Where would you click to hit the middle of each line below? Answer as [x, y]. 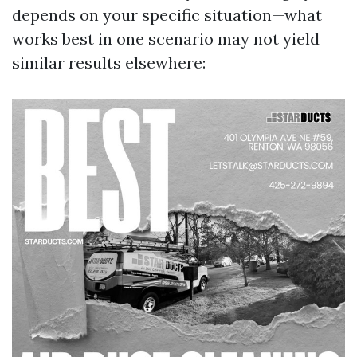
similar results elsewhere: [109, 63]
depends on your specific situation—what [167, 15]
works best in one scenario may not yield [166, 39]
